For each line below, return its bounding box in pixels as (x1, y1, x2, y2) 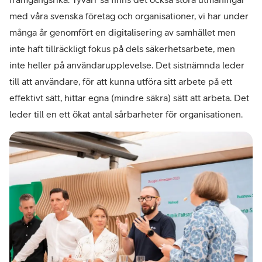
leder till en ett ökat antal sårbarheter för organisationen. (9, 108, 243, 119)
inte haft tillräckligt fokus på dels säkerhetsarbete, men (9, 43, 235, 54)
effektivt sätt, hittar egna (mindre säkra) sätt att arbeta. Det (9, 92, 249, 103)
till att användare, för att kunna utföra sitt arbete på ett (9, 75, 232, 87)
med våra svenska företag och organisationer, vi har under (9, 10, 249, 21)
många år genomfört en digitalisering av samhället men (9, 26, 236, 37)
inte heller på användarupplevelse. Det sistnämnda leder (9, 59, 244, 70)
